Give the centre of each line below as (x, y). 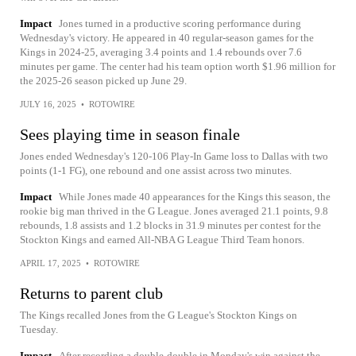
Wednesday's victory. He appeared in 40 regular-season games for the (167, 38)
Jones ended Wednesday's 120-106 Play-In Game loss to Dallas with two (174, 156)
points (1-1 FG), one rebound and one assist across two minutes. (156, 170)
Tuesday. (39, 329)
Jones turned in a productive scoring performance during (180, 23)
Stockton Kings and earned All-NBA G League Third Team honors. (162, 240)
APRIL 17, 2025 (50, 263)
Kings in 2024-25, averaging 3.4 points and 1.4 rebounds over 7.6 (161, 52)
